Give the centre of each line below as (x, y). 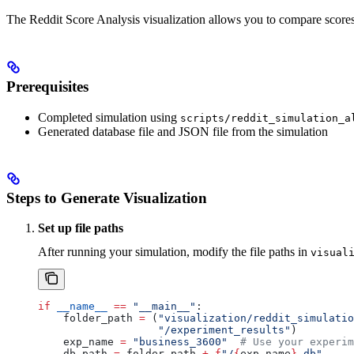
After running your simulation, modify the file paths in (174, 252)
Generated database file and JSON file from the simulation (183, 131)
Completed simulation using (109, 117)
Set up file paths (81, 228)
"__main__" (161, 307)
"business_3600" (177, 342)
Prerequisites (47, 87)
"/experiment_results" (164, 330)
